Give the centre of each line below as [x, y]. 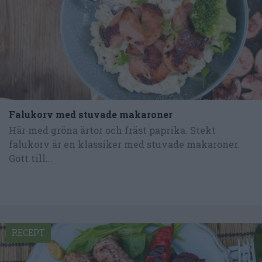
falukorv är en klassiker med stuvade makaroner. [124, 144]
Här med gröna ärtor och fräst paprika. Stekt [112, 130]
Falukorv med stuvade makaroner [91, 115]
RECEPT [28, 233]
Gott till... [31, 158]
